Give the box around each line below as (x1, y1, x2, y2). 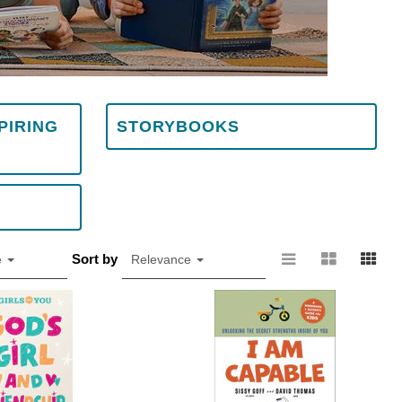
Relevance (130, 252, 195, 267)
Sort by (71, 251, 118, 267)
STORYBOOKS (116, 118, 240, 135)
